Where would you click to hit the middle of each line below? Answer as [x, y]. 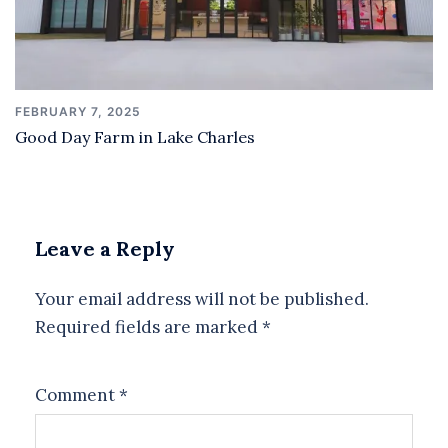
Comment [77, 394]
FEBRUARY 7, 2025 [78, 111]
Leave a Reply [105, 248]
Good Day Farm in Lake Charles [135, 136]
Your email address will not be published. [202, 298]
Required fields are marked [148, 326]
